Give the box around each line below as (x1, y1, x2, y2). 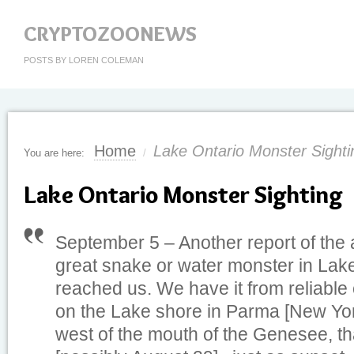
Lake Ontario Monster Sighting (24, 180, 343, 209)
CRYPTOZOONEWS (24, 21, 197, 47)
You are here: (24, 147, 85, 159)
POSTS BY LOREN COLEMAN (24, 55, 144, 65)
